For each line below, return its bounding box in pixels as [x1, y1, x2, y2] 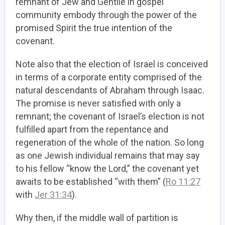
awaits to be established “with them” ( [16, 176, 166, 187]
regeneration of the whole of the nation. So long [16, 137, 204, 148]
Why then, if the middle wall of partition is [16, 212, 178, 223]
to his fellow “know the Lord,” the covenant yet [16, 163, 199, 174]
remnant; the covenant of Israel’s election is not [16, 111, 204, 122]
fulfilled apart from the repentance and [16, 124, 168, 135]
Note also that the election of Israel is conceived [16, 59, 208, 69]
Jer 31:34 [35, 189, 72, 200]
